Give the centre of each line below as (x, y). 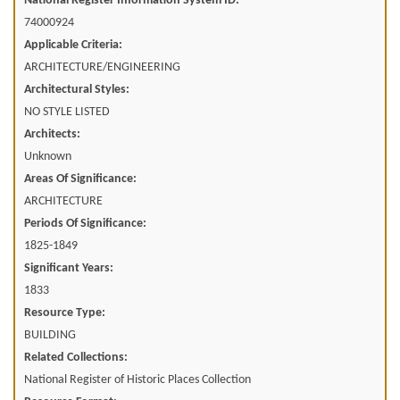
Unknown (48, 157)
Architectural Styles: (77, 90)
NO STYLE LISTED (67, 112)
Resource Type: (65, 313)
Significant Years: (69, 269)
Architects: (52, 135)
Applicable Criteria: (73, 46)
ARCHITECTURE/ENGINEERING (102, 68)
